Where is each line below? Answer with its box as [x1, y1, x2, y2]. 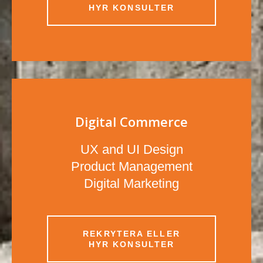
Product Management [70, 159, 193, 174]
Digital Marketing [84, 176, 179, 191]
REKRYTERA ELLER [83, 228, 180, 238]
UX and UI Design [80, 141, 183, 157]
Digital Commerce [75, 112, 188, 130]
